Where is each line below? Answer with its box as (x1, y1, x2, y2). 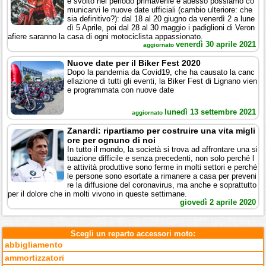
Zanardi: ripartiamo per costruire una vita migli (67, 126, 256, 136)
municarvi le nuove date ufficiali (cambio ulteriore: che (67, 5, 253, 15)
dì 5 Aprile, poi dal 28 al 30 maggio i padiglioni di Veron (67, 23, 255, 33)
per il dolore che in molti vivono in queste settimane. (8, 189, 188, 199)
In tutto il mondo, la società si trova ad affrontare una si (67, 145, 258, 154)
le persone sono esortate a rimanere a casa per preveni (67, 172, 257, 181)
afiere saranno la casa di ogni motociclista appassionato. (8, 32, 204, 42)
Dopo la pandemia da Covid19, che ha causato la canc (67, 68, 255, 77)
